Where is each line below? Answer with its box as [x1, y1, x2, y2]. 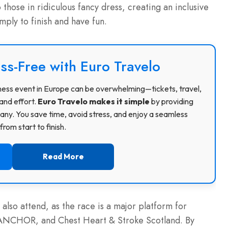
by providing [149, 96, 193, 107]
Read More [42, 152, 84, 162]
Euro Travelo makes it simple [37, 96, 150, 107]
